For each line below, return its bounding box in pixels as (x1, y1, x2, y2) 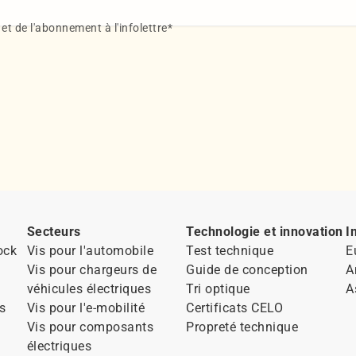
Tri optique (186, 281, 250, 296)
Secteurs (26, 223, 81, 239)
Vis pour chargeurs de (26, 261, 157, 277)
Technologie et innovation (186, 223, 343, 239)
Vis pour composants (26, 319, 154, 335)
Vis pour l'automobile (26, 242, 154, 258)
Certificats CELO (186, 300, 284, 315)
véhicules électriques (26, 281, 152, 296)
